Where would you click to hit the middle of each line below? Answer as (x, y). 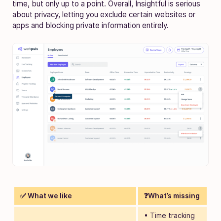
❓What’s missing (172, 195)
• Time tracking (169, 215)
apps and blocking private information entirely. (91, 25)
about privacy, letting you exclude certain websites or (104, 14)
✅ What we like (46, 195)
